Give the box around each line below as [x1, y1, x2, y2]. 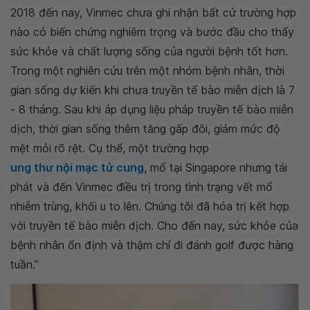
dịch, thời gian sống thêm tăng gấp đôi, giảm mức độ [10, 122, 280, 136]
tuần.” [10, 257, 39, 272]
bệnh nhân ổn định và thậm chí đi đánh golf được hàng [10, 238, 293, 253]
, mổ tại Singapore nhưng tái [144, 161, 287, 175]
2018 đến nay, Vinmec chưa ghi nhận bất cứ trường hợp [10, 6, 296, 20]
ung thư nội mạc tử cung [10, 161, 144, 175]
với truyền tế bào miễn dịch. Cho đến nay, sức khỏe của [10, 219, 298, 233]
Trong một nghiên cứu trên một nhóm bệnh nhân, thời [10, 64, 284, 78]
